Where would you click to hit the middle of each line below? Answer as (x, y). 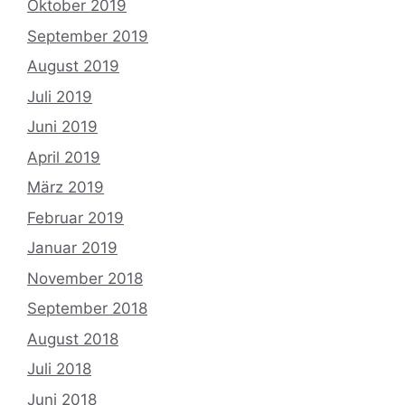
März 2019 (66, 187)
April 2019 (64, 157)
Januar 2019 (72, 248)
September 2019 (88, 36)
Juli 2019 (60, 96)
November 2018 (85, 278)
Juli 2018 (59, 369)
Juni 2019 (62, 127)
